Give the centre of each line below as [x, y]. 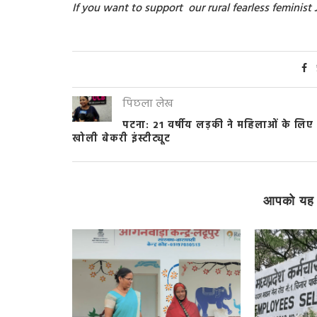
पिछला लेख [148, 104]
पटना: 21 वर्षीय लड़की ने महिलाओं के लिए [218, 125]
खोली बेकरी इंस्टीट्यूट [121, 139]
